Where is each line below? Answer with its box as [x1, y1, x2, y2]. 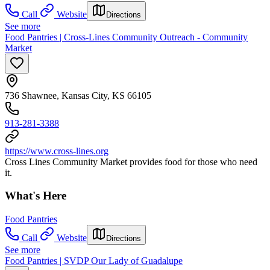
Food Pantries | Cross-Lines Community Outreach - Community [5, 31, 248, 42]
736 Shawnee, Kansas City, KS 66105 [5, 90, 151, 101]
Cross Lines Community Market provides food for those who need [5, 156, 257, 167]
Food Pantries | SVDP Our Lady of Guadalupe [5, 256, 183, 266]
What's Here [5, 189, 66, 202]
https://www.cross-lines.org [5, 145, 108, 156]
